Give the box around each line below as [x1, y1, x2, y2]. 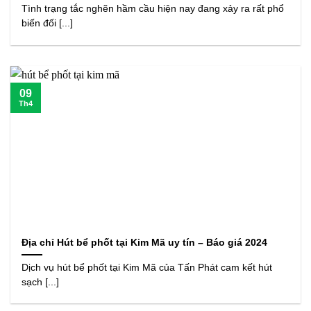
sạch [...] [22, 276, 60, 287]
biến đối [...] [22, 18, 74, 29]
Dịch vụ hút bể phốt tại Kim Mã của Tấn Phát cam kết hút [22, 262, 273, 273]
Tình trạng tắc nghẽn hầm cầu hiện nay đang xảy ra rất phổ [22, 3, 285, 15]
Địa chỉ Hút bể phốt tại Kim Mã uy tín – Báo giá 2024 [22, 237, 268, 248]
